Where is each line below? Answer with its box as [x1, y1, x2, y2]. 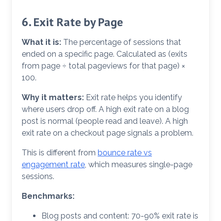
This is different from [22, 148, 98, 158]
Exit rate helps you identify [84, 93, 182, 103]
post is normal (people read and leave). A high [22, 116, 188, 126]
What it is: [22, 37, 61, 47]
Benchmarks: [22, 191, 74, 201]
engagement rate [22, 160, 85, 170]
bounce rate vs [98, 148, 152, 158]
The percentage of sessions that [61, 37, 181, 47]
